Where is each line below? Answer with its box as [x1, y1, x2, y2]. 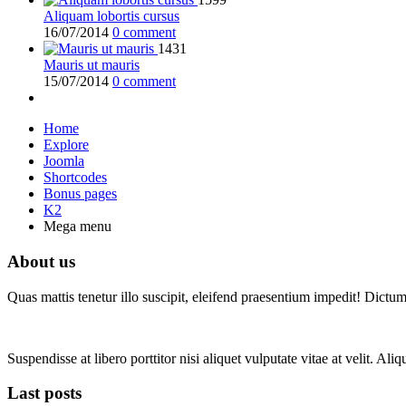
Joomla [43, 153, 84, 169]
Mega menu [43, 218, 111, 235]
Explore [43, 137, 89, 153]
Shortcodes [43, 169, 107, 186]
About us [7, 251, 75, 271]
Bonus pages [43, 186, 117, 202]
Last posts [7, 383, 82, 403]
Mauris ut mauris [43, 57, 140, 73]
